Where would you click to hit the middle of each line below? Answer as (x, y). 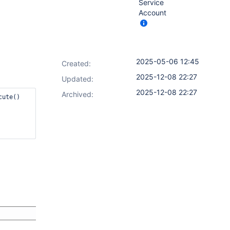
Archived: (78, 94)
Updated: (78, 79)
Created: (76, 63)
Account (152, 13)
